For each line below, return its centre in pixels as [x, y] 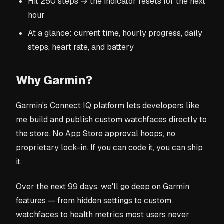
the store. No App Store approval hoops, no [96, 134]
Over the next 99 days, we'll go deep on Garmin [103, 186]
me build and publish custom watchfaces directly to [111, 120]
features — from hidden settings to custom [94, 200]
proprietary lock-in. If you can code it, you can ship [109, 148]
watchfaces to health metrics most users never [103, 214]
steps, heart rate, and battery [81, 47]
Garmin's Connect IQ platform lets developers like [108, 106]
